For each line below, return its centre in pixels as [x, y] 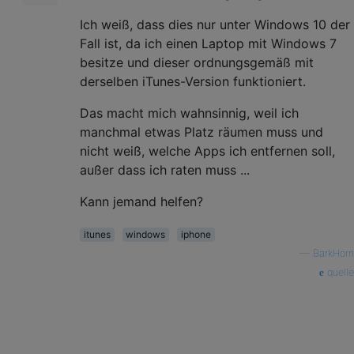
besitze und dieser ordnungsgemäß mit [197, 62]
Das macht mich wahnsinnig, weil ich [189, 113]
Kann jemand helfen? [141, 201]
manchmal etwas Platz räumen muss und [201, 132]
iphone [196, 234]
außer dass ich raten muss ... [165, 169]
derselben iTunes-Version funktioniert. [193, 81]
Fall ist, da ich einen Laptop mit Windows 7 [208, 43]
